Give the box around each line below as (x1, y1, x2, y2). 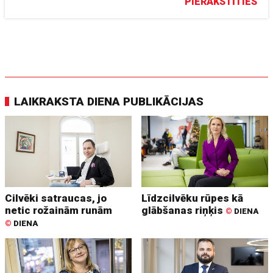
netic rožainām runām (5, 204, 113, 216)
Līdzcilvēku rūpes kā (141, 191, 244, 204)
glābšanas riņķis (141, 204, 226, 216)
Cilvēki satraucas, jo (5, 191, 107, 204)
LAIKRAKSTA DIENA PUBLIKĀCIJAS (14, 94, 204, 108)
